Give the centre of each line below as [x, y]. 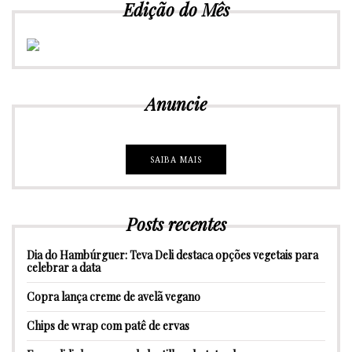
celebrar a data [64, 267]
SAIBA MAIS [176, 159]
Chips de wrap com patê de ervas [108, 325]
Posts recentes [176, 224]
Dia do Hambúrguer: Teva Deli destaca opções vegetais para [172, 255]
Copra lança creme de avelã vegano [114, 296]
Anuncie [176, 103]
